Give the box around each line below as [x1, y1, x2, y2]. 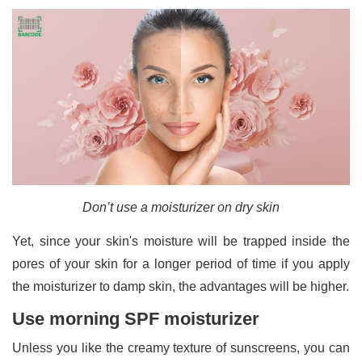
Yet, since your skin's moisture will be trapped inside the [12, 234, 350, 248]
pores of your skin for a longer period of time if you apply [12, 256, 350, 271]
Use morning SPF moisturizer [12, 308, 259, 329]
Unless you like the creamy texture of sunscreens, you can [12, 340, 350, 355]
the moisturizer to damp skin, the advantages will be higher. [12, 279, 349, 293]
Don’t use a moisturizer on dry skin [82, 200, 280, 214]
